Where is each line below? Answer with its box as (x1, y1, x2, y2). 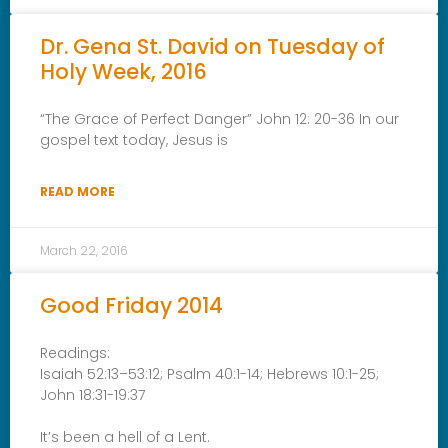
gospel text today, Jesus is (40, 129, 228, 150)
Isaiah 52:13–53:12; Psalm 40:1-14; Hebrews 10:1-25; (40, 363, 379, 384)
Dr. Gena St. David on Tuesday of (40, 31, 385, 61)
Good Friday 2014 (40, 290, 223, 320)
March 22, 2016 (40, 241, 128, 259)
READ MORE (40, 182, 115, 200)
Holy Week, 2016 (40, 56, 207, 86)
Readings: (40, 342, 110, 363)
